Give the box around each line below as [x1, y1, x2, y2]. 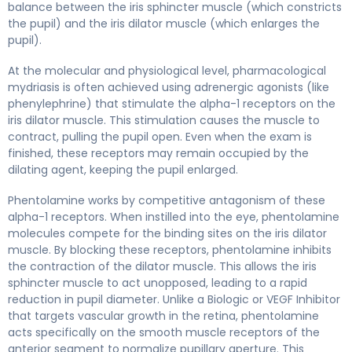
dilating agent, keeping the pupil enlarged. [8, 161, 238, 178]
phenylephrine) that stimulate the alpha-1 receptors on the [8, 95, 335, 112]
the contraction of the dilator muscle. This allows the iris [8, 258, 317, 274]
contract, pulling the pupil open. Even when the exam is [8, 128, 312, 145]
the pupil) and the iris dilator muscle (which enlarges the [8, 15, 320, 31]
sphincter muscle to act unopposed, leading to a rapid [8, 274, 307, 291]
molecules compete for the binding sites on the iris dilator [8, 225, 327, 241]
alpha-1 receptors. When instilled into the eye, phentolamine [8, 208, 339, 225]
